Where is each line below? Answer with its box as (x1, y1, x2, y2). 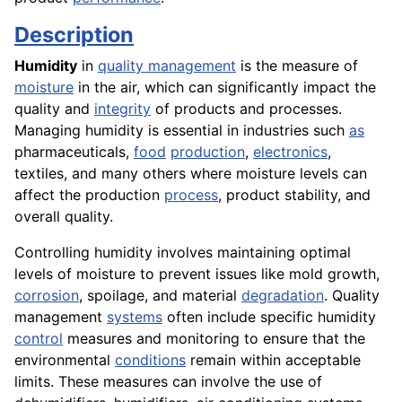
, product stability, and (218, 186, 371, 205)
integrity (94, 100, 151, 118)
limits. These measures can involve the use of (14, 372, 322, 391)
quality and (14, 100, 94, 118)
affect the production (14, 186, 164, 205)
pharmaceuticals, (14, 143, 134, 162)
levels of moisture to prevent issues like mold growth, (14, 265, 380, 284)
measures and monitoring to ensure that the (63, 329, 365, 348)
